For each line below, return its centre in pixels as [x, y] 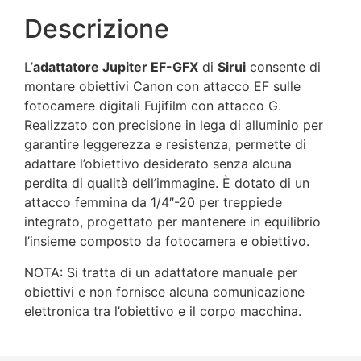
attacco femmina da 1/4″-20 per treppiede [153, 203]
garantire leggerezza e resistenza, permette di [165, 145]
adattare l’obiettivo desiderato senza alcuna [158, 164]
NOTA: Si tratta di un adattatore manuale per [161, 272]
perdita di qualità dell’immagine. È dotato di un [167, 183]
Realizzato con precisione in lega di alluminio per [174, 125]
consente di [283, 67]
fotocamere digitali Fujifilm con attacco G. [153, 106]
